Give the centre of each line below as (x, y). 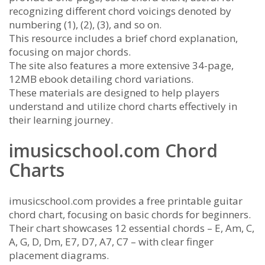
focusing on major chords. (70, 51)
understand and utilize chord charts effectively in (123, 106)
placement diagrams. (59, 255)
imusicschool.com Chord (113, 150)
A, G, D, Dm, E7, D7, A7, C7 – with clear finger (111, 241)
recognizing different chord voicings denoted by (120, 11)
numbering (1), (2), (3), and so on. (85, 24)
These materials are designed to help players (114, 92)
